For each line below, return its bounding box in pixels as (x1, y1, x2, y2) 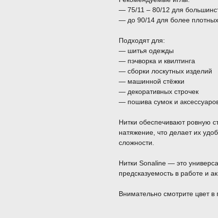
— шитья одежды (119, 47, 174, 55)
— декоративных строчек (119, 88, 199, 96)
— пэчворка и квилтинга (119, 57, 195, 65)
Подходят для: (119, 36, 165, 45)
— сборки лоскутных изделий (119, 67, 212, 75)
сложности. (119, 139, 154, 147)
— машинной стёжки (119, 77, 184, 86)
